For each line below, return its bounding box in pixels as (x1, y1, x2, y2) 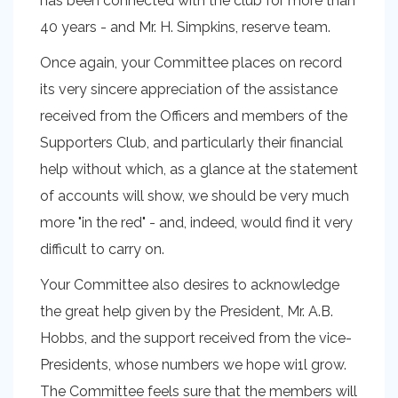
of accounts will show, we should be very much (40, 187, 349, 204)
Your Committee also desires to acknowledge (40, 276, 339, 293)
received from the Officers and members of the (40, 107, 347, 124)
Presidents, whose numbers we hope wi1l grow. (40, 356, 346, 373)
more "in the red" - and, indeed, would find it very (40, 214, 353, 231)
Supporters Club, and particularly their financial (40, 134, 343, 151)
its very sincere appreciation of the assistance (40, 81, 338, 98)
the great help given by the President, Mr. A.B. (40, 303, 333, 320)
